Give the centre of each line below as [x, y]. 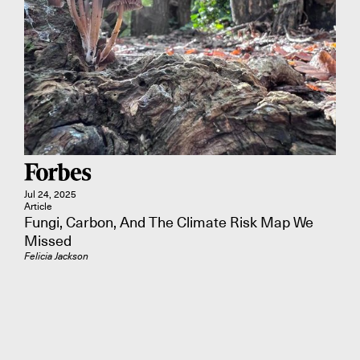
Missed [48, 241]
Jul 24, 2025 [50, 194]
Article [38, 207]
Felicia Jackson [56, 256]
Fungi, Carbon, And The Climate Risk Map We [169, 222]
